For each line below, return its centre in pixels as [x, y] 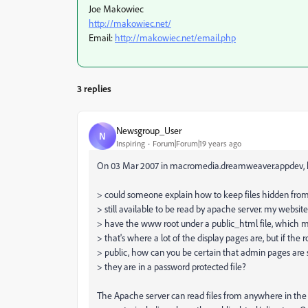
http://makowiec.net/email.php [175, 37]
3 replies [94, 88]
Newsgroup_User [149, 130]
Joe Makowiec [116, 9]
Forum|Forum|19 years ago [197, 143]
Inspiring [131, 143]
